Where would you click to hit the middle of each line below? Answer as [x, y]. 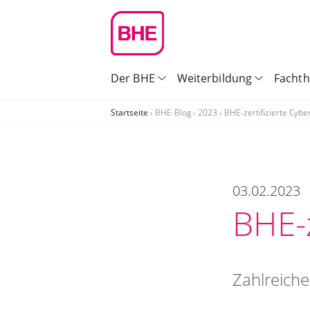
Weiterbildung [215, 78]
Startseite [129, 112]
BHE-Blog [174, 112]
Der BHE [133, 78]
